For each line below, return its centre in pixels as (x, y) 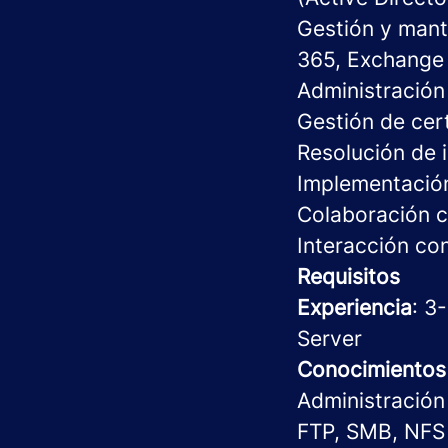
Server (329, 338)
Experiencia (354, 307)
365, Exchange (370, 59)
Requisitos (348, 276)
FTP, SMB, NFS (371, 431)
